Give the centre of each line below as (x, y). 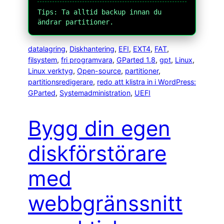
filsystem (42, 60)
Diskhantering (92, 49)
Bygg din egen (99, 128)
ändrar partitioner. (75, 22)
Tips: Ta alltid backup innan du (99, 12)
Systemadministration (95, 93)
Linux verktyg (50, 71)
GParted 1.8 (136, 60)
